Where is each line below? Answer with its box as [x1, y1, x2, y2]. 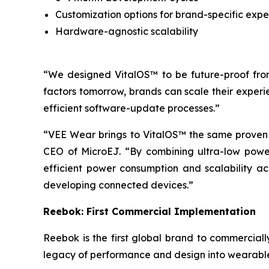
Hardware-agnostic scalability [55, 25, 198, 37]
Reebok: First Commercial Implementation [43, 205, 256, 217]
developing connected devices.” [43, 179, 193, 191]
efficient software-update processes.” [43, 102, 220, 114]
